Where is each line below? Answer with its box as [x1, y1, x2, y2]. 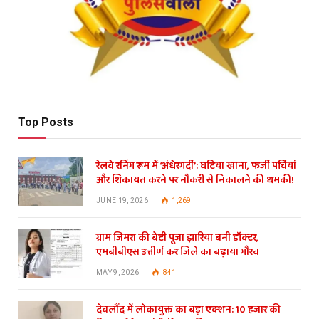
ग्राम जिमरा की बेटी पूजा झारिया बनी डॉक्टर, [96, 229, 258, 246]
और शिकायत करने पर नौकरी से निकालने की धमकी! [96, 172, 294, 188]
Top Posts [18, 115, 73, 129]
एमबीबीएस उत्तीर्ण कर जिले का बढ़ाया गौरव [96, 244, 259, 260]
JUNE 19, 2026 [96, 196, 148, 204]
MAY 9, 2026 [96, 268, 140, 276]
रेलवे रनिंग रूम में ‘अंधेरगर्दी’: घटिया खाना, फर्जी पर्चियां [96, 157, 296, 174]
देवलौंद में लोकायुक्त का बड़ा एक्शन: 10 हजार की [96, 301, 281, 318]
